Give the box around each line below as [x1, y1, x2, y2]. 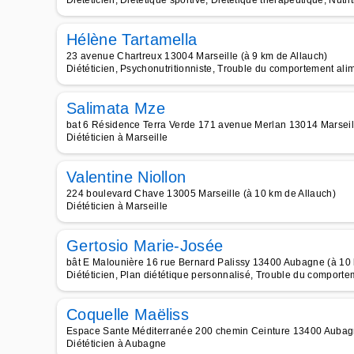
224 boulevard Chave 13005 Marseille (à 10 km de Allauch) [66, 188, 336, 199]
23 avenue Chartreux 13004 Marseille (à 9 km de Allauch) [66, 51, 328, 62]
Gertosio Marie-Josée [66, 237, 224, 254]
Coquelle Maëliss [66, 306, 190, 323]
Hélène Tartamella [66, 31, 198, 48]
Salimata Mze [66, 100, 165, 117]
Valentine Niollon [66, 168, 186, 186]
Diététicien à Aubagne [66, 338, 167, 349]
